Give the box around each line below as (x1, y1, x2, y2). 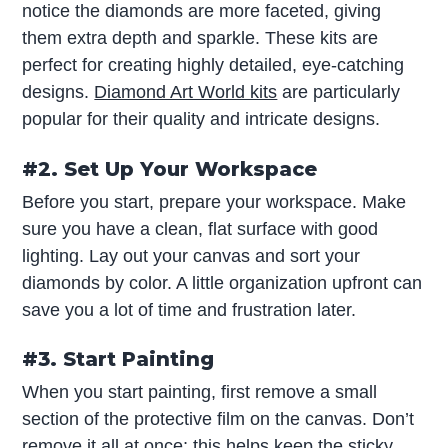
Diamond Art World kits (94, 82, 278, 103)
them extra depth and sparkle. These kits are (22, 28, 379, 49)
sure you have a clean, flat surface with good (22, 218, 379, 239)
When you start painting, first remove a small (22, 382, 378, 403)
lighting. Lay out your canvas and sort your (22, 245, 361, 266)
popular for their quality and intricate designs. (22, 109, 381, 130)
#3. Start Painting (22, 347, 215, 372)
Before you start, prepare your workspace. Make (22, 191, 407, 212)
